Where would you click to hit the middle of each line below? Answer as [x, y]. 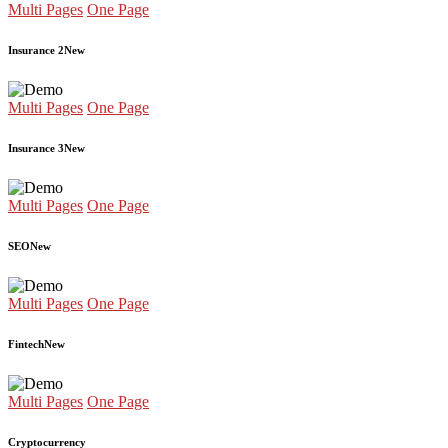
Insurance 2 [36, 50]
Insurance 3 [36, 148]
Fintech [26, 344]
